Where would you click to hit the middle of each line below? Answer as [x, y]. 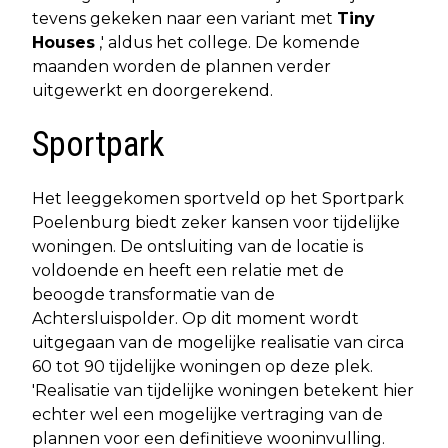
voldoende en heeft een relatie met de [188, 270]
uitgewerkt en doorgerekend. [152, 90]
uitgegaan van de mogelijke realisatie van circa [218, 342]
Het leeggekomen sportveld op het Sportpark [218, 198]
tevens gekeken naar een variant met [184, 18]
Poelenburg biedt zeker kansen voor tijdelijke [216, 222]
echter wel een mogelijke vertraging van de [207, 414]
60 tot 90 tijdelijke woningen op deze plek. [202, 366]
